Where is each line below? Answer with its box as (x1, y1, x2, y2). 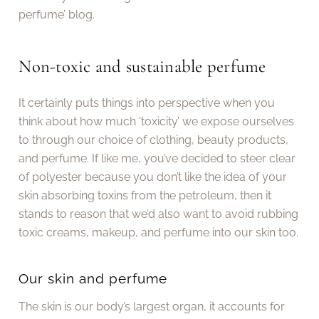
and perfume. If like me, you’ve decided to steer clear (19, 152, 296, 166)
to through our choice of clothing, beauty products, (19, 133, 289, 147)
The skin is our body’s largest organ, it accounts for (19, 299, 286, 313)
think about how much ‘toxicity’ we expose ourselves (19, 115, 295, 129)
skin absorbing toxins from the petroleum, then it (19, 189, 272, 203)
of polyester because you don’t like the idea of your (19, 170, 288, 184)
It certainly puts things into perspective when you (19, 96, 276, 110)
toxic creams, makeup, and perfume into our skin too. (19, 226, 299, 240)
